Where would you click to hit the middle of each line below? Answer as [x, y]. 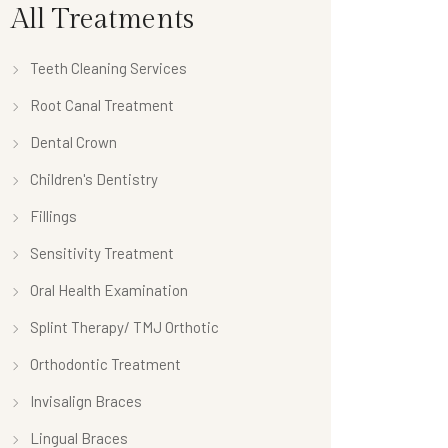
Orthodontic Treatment [105, 363]
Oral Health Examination [109, 289]
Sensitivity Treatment [102, 252]
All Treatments [102, 19]
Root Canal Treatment [102, 104]
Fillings [53, 215]
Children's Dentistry [94, 178]
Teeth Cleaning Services [108, 67]
